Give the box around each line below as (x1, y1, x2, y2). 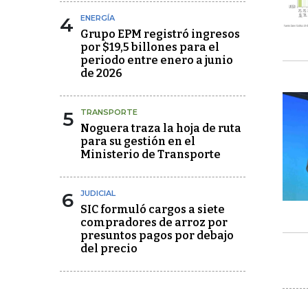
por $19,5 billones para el (80, 41, 219, 54)
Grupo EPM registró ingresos (80, 27, 240, 41)
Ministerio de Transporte (80, 148, 221, 161)
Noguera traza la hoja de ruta (80, 122, 241, 135)
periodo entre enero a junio (80, 54, 233, 67)
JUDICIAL (80, 188, 115, 198)
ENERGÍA (80, 13, 115, 23)
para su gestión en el (80, 135, 195, 148)
